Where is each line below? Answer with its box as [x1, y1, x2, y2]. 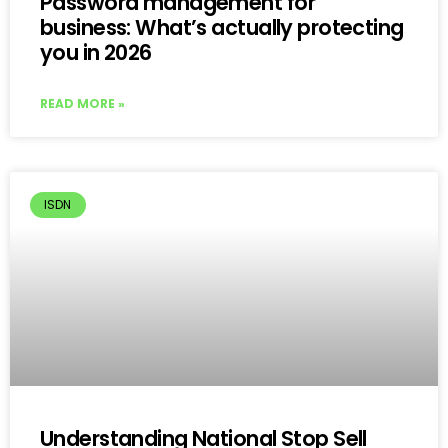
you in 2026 [40, 37, 152, 67]
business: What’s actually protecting [40, 12, 404, 42]
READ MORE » [40, 94, 125, 112]
